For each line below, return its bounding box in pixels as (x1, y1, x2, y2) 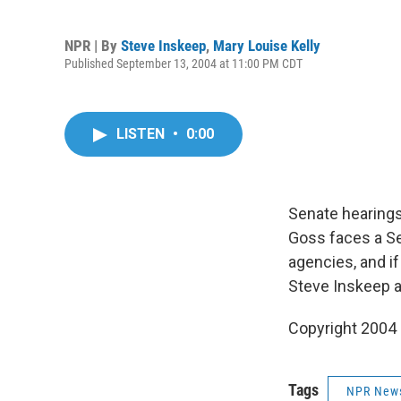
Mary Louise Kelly (213, 36, 320, 55)
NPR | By (64, 36, 121, 55)
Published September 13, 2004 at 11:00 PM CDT (64, 55, 303, 71)
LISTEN (116, 125, 168, 142)
